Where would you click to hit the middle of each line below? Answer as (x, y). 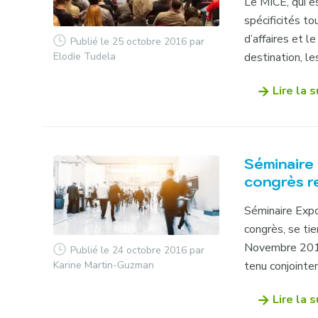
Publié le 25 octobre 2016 (129, 41)
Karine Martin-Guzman (104, 265)
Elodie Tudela (85, 56)
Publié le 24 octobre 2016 (129, 250)
